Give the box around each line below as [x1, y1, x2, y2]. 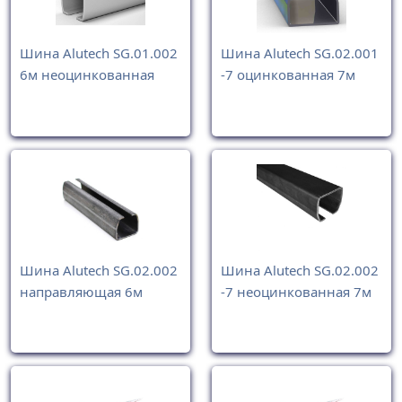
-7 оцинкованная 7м [221, 66, 355, 84]
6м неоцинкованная [20, 66, 154, 84]
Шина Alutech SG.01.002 [20, 44, 178, 63]
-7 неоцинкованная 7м [221, 282, 371, 301]
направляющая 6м [20, 282, 143, 301]
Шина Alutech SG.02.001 [221, 44, 379, 63]
